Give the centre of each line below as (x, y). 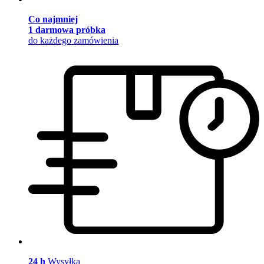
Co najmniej (53, 19)
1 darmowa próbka (67, 29)
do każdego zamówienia (73, 40)
